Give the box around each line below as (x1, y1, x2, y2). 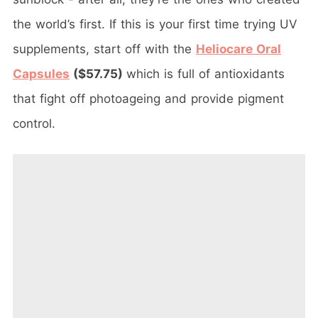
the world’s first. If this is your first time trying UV (13, 17, 297, 32)
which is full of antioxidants (126, 67, 285, 82)
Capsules (13, 67, 70, 82)
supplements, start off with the (13, 42, 196, 57)
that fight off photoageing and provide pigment (13, 92, 284, 106)
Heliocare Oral (196, 42, 281, 57)
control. (13, 116, 55, 131)
